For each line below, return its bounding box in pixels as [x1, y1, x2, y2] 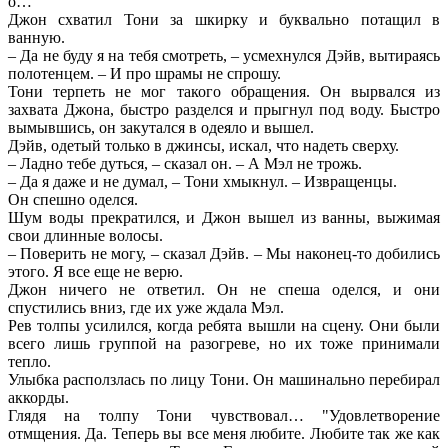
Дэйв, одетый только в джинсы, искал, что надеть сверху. [8, 136, 399, 154]
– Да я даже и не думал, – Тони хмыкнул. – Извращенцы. [8, 172, 397, 190]
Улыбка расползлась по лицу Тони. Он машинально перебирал [8, 370, 440, 388]
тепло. [8, 352, 51, 370]
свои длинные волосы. [8, 226, 163, 244]
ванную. [8, 28, 65, 46]
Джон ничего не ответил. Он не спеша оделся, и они [8, 280, 440, 298]
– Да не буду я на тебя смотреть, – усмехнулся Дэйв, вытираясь [8, 46, 440, 64]
